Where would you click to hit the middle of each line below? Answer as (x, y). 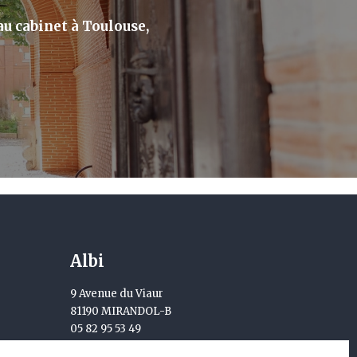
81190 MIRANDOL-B (121, 311)
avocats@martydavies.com (142, 346)
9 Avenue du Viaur (117, 294)
